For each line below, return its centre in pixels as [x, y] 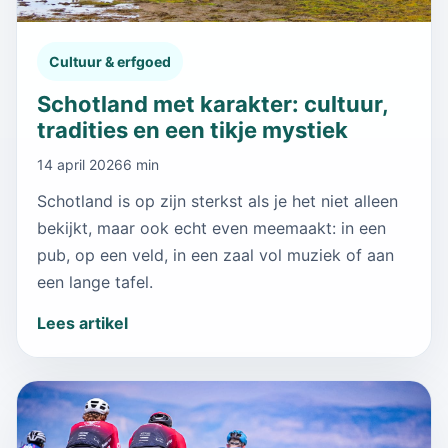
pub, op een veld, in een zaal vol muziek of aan [215, 254]
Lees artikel [82, 322]
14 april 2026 [80, 164]
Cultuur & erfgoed [110, 61]
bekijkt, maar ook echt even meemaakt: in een [211, 227]
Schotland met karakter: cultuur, [212, 103]
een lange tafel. [95, 281]
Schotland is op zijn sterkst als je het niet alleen [217, 200]
